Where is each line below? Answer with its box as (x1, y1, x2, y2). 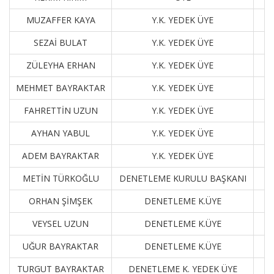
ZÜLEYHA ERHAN (26, 59, 95, 71)
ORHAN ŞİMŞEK (29, 195, 92, 207)
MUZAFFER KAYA (26, 14, 95, 26)
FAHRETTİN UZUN (23, 105, 98, 116)
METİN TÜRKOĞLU (22, 172, 99, 184)
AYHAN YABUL (31, 127, 90, 139)
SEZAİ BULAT (34, 37, 87, 48)
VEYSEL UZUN (32, 218, 89, 229)
